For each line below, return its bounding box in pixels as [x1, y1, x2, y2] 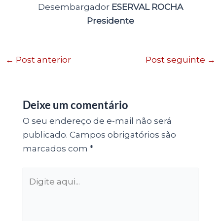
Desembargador [38, 2, 111, 12]
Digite [22, 169, 48, 180]
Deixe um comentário [22, 98, 128, 111]
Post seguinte [145, 55, 207, 65]
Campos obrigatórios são [69, 129, 176, 140]
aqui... [22, 183, 45, 193]
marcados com [22, 143, 90, 153]
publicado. [22, 129, 68, 140]
